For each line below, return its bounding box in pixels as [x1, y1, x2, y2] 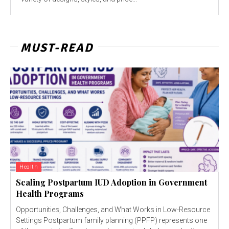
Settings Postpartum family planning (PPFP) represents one [16, 216, 43, 224]
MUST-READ [20, 40, 93, 55]
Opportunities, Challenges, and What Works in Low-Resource [16, 205, 210, 214]
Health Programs [16, 188, 84, 199]
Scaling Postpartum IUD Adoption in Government [16, 176, 207, 188]
